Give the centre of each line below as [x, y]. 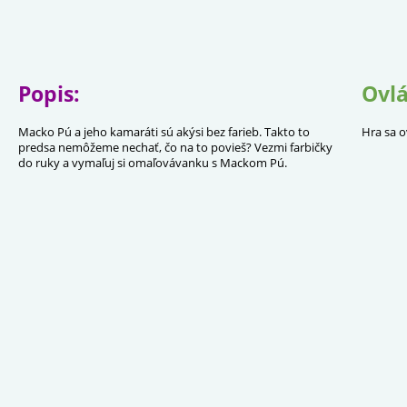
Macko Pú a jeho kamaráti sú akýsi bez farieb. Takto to [164, 132]
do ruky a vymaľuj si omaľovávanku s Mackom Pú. [153, 163]
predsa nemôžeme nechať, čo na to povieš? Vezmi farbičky [175, 147]
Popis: [49, 94]
